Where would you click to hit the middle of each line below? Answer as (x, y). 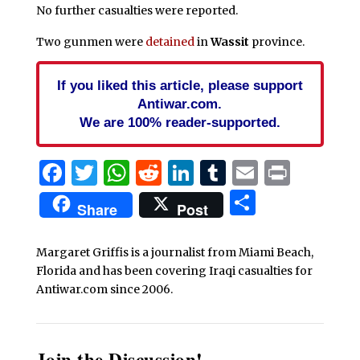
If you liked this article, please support (180, 86)
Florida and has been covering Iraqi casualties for (174, 271)
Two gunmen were (90, 42)
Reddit (202, 173)
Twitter (144, 173)
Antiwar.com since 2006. (104, 290)
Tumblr (273, 173)
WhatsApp (194, 173)
